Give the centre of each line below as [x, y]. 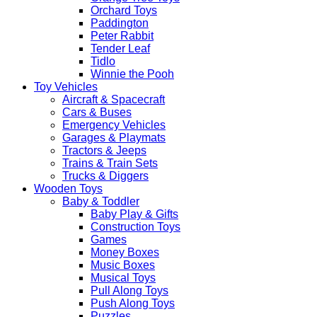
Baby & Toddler [101, 201]
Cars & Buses [97, 112]
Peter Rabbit [122, 35]
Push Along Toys [133, 303]
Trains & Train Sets [110, 163]
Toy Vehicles [66, 86]
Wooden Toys [68, 188]
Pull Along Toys [129, 290]
